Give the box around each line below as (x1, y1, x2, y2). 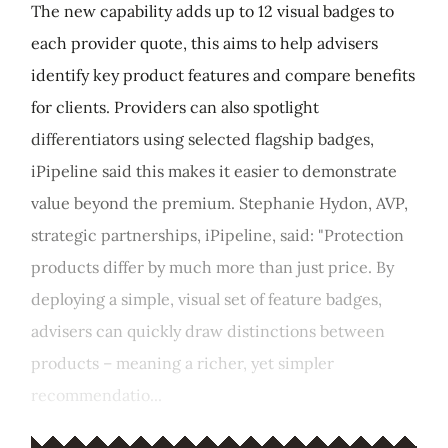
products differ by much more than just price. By (31, 257, 394, 277)
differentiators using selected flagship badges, (31, 129, 374, 149)
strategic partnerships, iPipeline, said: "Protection (31, 225, 404, 245)
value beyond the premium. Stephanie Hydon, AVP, (31, 193, 408, 213)
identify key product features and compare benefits (31, 65, 415, 85)
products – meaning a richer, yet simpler (31, 353, 334, 373)
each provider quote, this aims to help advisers (31, 33, 378, 53)
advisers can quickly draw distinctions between (31, 321, 385, 341)
